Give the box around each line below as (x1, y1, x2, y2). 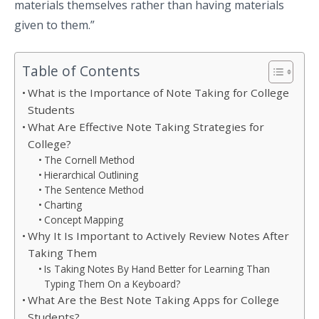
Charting (43, 197, 82, 211)
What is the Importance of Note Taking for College (28, 85, 290, 100)
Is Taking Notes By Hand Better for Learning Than (43, 261, 270, 276)
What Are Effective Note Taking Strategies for (28, 119, 265, 134)
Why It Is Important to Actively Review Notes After (28, 228, 290, 243)
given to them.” (14, 16, 95, 33)
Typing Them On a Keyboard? (43, 276, 180, 291)
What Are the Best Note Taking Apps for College (28, 292, 280, 307)
